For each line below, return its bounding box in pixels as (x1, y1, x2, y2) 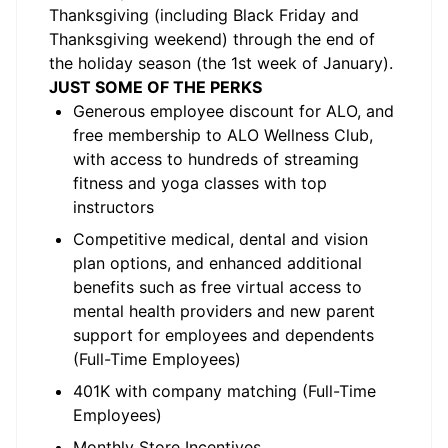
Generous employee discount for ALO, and (73, 101, 394, 121)
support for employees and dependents (73, 325, 374, 345)
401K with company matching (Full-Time (73, 381, 376, 401)
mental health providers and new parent (73, 301, 375, 321)
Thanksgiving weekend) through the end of (49, 29, 375, 49)
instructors (73, 197, 154, 217)
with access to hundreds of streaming (73, 149, 359, 169)
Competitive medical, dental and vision (73, 229, 368, 249)
